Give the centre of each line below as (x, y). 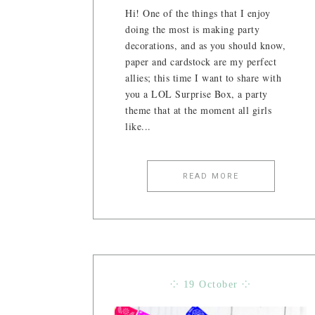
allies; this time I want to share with (203, 77)
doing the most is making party (192, 29)
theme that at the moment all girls (198, 110)
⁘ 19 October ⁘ (211, 284)
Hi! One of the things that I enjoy (198, 13)
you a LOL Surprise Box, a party (197, 94)
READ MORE (211, 176)
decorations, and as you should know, (205, 45)
